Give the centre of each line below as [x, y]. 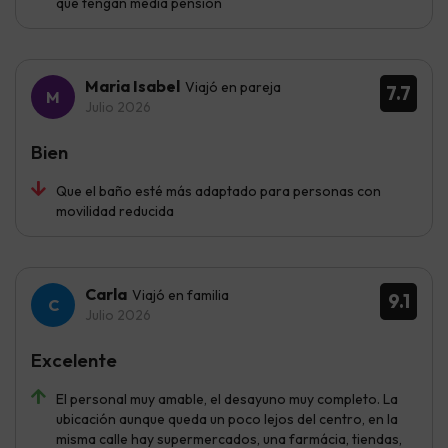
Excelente [74, 360]
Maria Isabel [132, 86]
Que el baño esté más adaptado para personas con [218, 191]
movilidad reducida [115, 211]
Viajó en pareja [233, 87]
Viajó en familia [180, 295]
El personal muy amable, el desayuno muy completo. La [227, 399]
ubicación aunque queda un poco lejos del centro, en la [227, 419]
